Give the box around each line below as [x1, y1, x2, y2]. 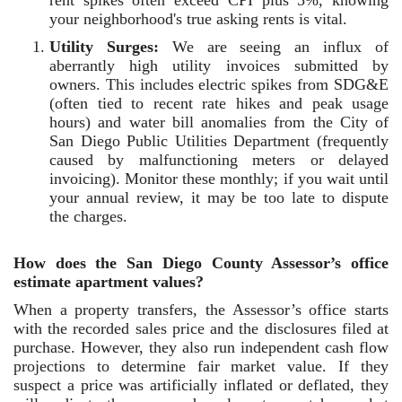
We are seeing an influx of [158, 38, 389, 56]
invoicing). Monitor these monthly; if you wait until [49, 170, 389, 188]
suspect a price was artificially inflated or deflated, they [13, 376, 389, 394]
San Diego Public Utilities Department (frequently [49, 132, 389, 150]
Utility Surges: [49, 38, 159, 56]
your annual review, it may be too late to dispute [49, 188, 389, 206]
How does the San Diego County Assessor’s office [13, 254, 389, 272]
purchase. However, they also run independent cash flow [13, 338, 389, 356]
